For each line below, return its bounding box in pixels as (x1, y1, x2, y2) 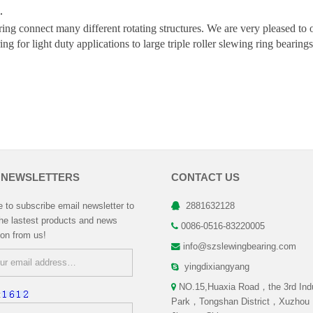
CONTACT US (171, 171, 240, 183)
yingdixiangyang (182, 262, 249, 272)
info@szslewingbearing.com (183, 242, 296, 252)
